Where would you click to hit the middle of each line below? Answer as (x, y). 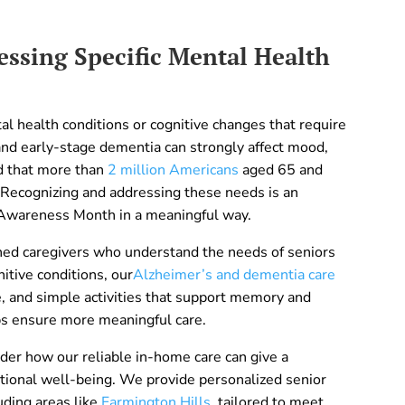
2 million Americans (175, 170)
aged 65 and (283, 170)
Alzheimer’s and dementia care (235, 275)
